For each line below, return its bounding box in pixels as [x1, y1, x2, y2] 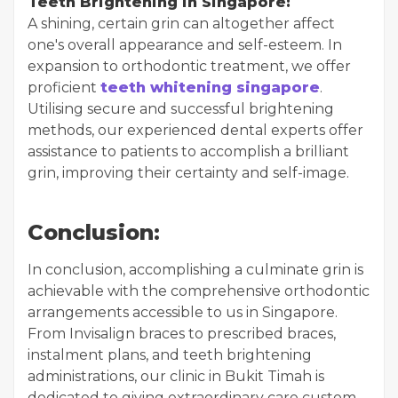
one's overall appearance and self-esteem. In [28, 36, 342, 54]
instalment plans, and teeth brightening [28, 346, 312, 364]
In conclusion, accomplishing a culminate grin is [28, 261, 363, 279]
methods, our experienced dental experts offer [28, 122, 363, 139]
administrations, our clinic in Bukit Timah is [28, 368, 324, 386]
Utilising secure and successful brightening [28, 100, 334, 118]
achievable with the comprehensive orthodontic [28, 283, 370, 300]
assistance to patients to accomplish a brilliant [28, 143, 349, 161]
